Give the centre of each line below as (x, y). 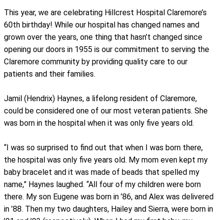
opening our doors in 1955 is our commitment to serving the (107, 49)
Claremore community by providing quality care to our (96, 61)
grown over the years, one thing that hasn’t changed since (103, 37)
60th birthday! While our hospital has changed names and (102, 25)
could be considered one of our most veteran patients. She (106, 110)
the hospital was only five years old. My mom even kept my (106, 160)
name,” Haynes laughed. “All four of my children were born (102, 184)
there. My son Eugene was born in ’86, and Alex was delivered (109, 196)
